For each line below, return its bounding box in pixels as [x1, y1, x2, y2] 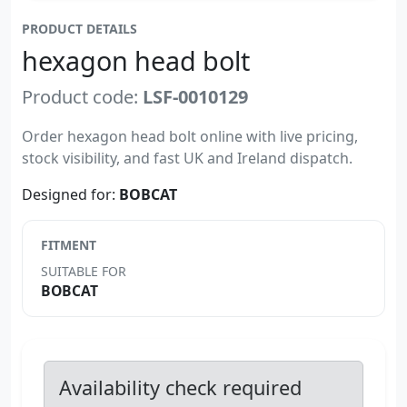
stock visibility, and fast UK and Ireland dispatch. [22, 147, 352, 168]
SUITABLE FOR [41, 262, 126, 280]
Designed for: [22, 184, 119, 204]
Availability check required [59, 373, 302, 401]
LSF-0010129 [143, 84, 248, 109]
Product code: [22, 84, 143, 109]
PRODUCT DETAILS [22, 19, 137, 37]
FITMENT [41, 235, 96, 253]
